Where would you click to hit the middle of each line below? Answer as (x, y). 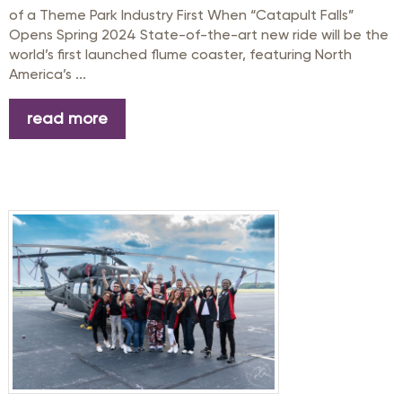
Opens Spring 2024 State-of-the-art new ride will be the (199, 34)
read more (67, 118)
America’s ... (48, 74)
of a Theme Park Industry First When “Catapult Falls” (182, 14)
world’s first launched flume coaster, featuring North (180, 54)
